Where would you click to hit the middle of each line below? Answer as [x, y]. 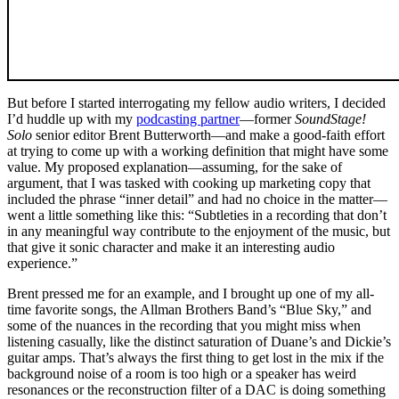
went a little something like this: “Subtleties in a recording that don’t [197, 215]
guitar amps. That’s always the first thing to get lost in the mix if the [195, 357]
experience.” [42, 263]
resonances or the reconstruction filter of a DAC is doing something [196, 389]
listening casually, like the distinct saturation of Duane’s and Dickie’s [199, 341]
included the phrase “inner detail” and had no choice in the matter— [197, 199]
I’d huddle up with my [72, 118]
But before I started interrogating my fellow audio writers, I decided [196, 102]
